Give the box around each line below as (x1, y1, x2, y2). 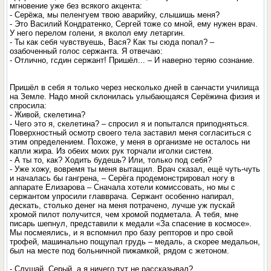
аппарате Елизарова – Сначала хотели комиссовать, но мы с (10, 183, 236, 192)
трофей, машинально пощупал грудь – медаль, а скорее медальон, (10, 237, 261, 246)
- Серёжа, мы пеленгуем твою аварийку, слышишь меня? (10, 10, 220, 19)
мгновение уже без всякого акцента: (10, 1, 143, 10)
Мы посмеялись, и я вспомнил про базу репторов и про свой (10, 228, 233, 237)
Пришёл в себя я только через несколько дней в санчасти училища (10, 83, 260, 92)
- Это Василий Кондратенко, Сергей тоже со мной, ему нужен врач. (10, 19, 258, 28)
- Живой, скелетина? (10, 110, 86, 119)
